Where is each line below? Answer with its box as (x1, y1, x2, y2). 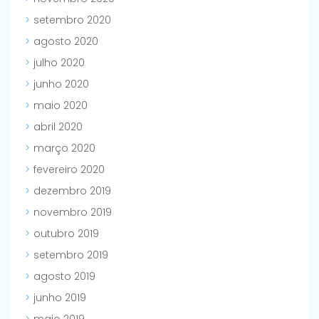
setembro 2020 (33, 13, 111, 28)
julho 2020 (33, 56, 85, 70)
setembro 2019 (33, 248, 108, 263)
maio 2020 (33, 98, 88, 113)
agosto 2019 (33, 269, 95, 284)
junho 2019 (33, 291, 86, 305)
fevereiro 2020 (33, 162, 105, 177)
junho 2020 (33, 77, 89, 92)
